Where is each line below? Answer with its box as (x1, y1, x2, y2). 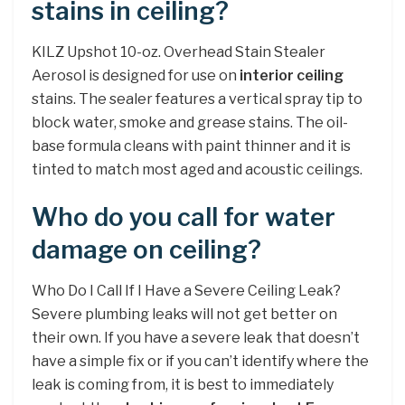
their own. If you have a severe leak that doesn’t (32, 329, 360, 347)
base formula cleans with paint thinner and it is (32, 137, 351, 155)
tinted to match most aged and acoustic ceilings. (32, 160, 363, 178)
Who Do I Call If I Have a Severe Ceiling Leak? (32, 282, 341, 300)
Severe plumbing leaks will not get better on (32, 306, 337, 324)
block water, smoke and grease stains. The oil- (32, 113, 348, 131)
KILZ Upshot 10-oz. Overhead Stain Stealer (32, 42, 325, 61)
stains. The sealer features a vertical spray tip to (32, 89, 363, 108)
